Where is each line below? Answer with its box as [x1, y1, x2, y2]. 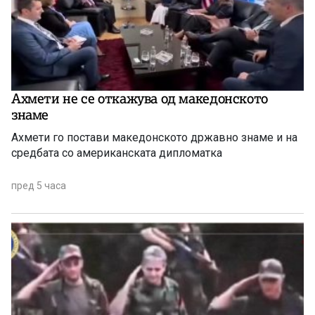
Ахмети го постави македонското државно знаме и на [11, 130, 297, 144]
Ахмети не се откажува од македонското [11, 89, 268, 107]
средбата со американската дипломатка [11, 146, 222, 160]
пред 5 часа [11, 179, 66, 191]
